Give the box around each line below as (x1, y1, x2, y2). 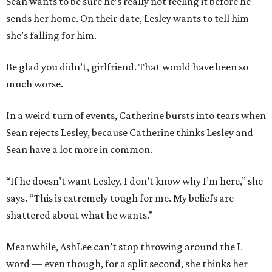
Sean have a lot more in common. (6, 143, 152, 156)
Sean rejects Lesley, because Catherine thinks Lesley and (6, 126, 253, 139)
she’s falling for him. (6, 29, 97, 42)
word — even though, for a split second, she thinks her (6, 257, 248, 270)
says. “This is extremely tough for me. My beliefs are (6, 192, 234, 205)
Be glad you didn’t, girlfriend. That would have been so (6, 61, 248, 73)
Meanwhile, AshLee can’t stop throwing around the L (6, 240, 242, 253)
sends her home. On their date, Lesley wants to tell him (6, 12, 249, 25)
